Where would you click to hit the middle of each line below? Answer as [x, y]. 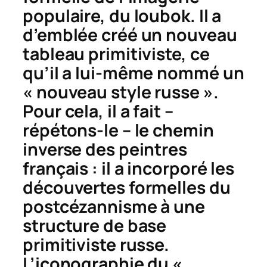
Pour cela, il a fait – [98, 111]
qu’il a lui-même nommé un [133, 73]
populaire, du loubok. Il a [122, 16]
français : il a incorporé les [129, 169]
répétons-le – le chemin [118, 131]
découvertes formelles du [127, 188]
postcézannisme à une [114, 207]
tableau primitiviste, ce [116, 54]
